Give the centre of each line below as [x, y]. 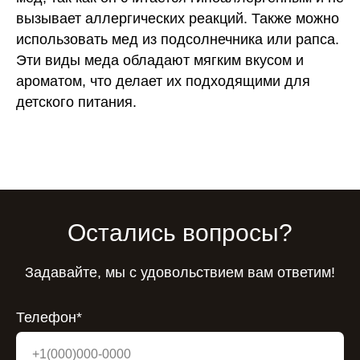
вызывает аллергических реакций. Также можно [178, 18]
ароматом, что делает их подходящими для [163, 81]
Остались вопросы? [180, 232]
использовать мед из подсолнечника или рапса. [178, 39]
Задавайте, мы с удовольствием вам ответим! [180, 272]
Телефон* [49, 317]
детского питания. [76, 102]
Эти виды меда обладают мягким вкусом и [160, 60]
